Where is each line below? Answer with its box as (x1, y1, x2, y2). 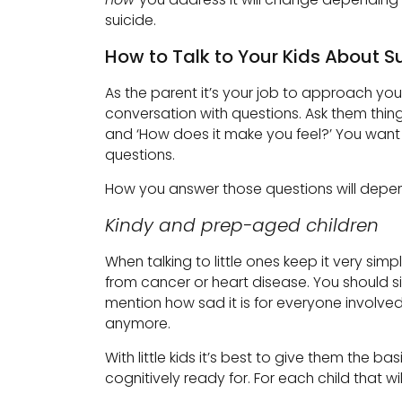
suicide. (105, 9, 156, 31)
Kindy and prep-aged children (105, 213, 379, 239)
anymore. (105, 313, 170, 335)
